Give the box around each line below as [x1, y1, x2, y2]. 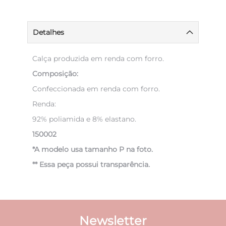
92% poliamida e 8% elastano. [32, 115, 136, 124]
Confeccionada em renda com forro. [32, 84, 160, 93]
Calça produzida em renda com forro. [32, 54, 164, 63]
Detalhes [33, 28, 64, 37]
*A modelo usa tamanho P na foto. [32, 145, 153, 154]
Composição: [32, 69, 78, 78]
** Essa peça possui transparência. [32, 160, 150, 169]
